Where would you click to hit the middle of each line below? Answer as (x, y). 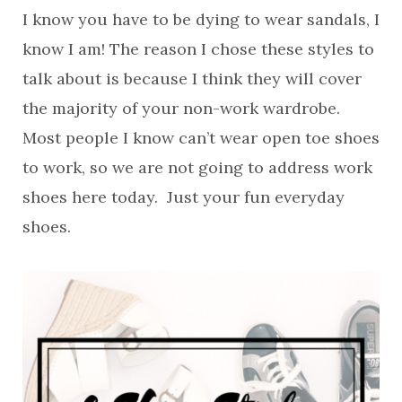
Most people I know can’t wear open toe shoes (201, 138)
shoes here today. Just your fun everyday (184, 197)
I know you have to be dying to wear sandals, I (201, 19)
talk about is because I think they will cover (192, 79)
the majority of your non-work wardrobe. (184, 108)
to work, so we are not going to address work (197, 167)
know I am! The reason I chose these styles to (198, 49)
